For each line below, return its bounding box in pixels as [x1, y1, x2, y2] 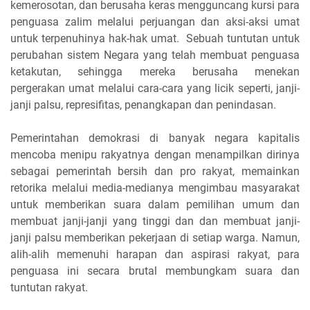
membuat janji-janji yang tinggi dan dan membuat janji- [10, 215, 300, 228]
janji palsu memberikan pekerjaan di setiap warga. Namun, [10, 231, 300, 244]
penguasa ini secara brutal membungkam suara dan [10, 264, 300, 277]
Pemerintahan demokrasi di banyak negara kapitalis [10, 131, 300, 145]
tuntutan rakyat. [10, 281, 93, 294]
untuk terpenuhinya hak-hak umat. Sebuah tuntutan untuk [10, 32, 300, 45]
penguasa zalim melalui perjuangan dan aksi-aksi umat [10, 15, 300, 28]
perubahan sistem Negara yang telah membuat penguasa [10, 48, 300, 62]
